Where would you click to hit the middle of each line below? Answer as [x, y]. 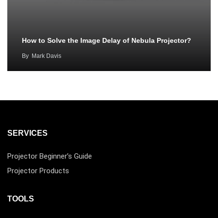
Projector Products [38, 171]
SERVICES [27, 133]
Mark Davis [46, 56]
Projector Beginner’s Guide [50, 156]
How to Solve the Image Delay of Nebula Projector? [107, 41]
